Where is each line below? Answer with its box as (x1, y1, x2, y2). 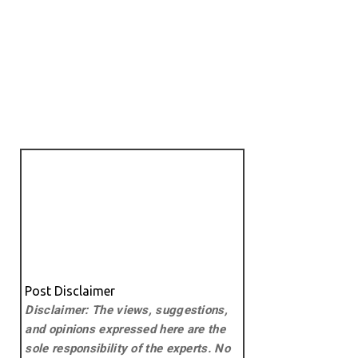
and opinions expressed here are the (25, 322, 225, 337)
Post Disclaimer (25, 284, 116, 299)
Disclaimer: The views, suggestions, (25, 303, 228, 318)
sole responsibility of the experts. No (25, 341, 230, 356)
